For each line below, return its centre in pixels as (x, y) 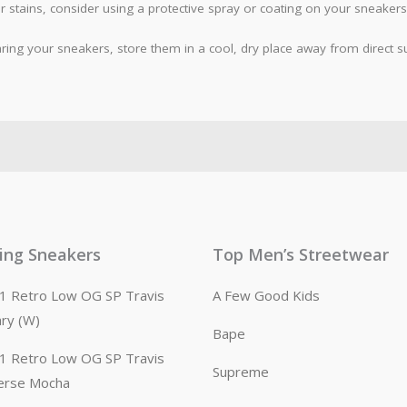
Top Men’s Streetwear (301, 254)
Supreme (241, 371)
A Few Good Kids (266, 295)
